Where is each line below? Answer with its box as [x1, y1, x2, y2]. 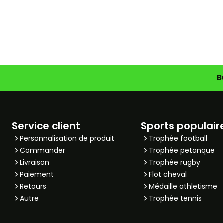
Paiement [20, 169, 54, 179]
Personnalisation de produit [20, 133, 114, 143]
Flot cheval [149, 169, 187, 179]
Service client [12, 119, 80, 133]
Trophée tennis [149, 193, 202, 203]
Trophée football [149, 133, 208, 143]
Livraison [20, 157, 49, 167]
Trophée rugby [149, 157, 201, 167]
